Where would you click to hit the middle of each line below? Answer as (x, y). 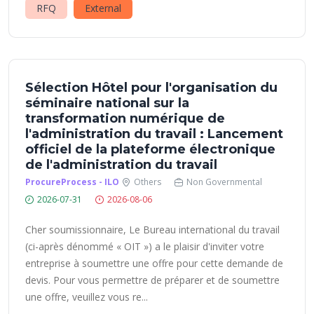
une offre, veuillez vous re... (87, 297)
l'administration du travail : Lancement (154, 134)
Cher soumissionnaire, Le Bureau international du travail (152, 230)
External (103, 8)
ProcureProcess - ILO (72, 182)
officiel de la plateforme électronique (150, 149)
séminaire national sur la (107, 103)
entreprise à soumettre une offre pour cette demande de (154, 263)
